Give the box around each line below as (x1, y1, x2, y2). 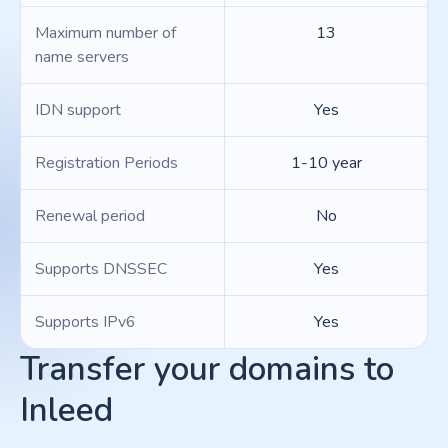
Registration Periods (35, 152, 178, 174)
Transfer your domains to (20, 347, 394, 392)
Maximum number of (35, 22, 176, 44)
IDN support (35, 99, 121, 121)
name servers (35, 46, 129, 68)
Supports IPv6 (35, 311, 136, 333)
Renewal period (35, 205, 145, 227)
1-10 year (290, 152, 362, 174)
